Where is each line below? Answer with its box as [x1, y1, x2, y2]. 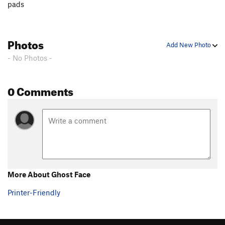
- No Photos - [8, 53, 52, 63]
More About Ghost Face [8, 169, 90, 179]
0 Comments [8, 81, 73, 99]
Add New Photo [166, 41, 212, 49]
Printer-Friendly [8, 187, 60, 197]
